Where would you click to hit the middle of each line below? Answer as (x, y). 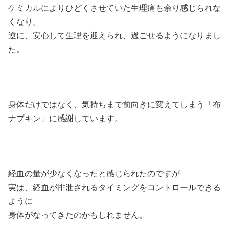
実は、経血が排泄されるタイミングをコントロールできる (114, 187)
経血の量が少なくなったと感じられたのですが (94, 174)
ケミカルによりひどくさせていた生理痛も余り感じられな (114, 8)
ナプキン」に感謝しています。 (65, 118)
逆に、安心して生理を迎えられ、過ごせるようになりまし (114, 36)
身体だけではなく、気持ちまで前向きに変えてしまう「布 (114, 105)
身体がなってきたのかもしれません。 (78, 215)
